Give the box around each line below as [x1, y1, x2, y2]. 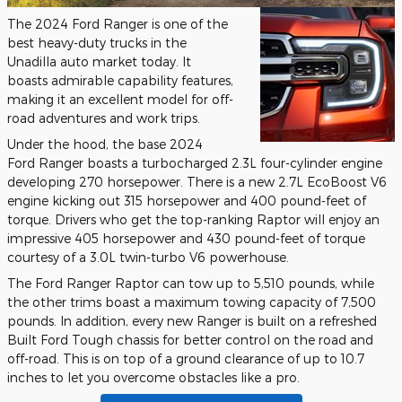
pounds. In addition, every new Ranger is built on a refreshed [7, 313, 377, 329]
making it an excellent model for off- [7, 92, 233, 108]
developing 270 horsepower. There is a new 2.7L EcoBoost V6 [7, 174, 387, 190]
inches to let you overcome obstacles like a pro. [7, 370, 300, 386]
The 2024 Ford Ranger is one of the [7, 16, 228, 32]
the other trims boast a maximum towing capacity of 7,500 [7, 294, 376, 310]
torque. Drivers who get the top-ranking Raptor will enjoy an [7, 212, 380, 228]
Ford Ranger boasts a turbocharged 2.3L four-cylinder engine [7, 155, 382, 171]
